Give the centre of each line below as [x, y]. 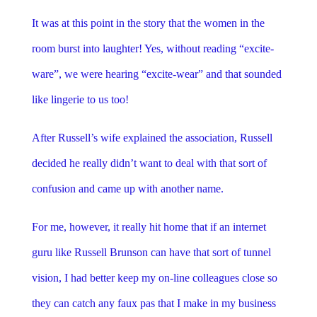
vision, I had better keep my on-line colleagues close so [154, 277]
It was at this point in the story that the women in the [148, 23]
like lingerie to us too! [80, 99]
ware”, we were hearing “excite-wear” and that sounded [156, 74]
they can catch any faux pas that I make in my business [154, 303]
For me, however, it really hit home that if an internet [149, 226]
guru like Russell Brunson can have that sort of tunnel [151, 252]
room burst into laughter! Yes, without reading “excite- [152, 48]
